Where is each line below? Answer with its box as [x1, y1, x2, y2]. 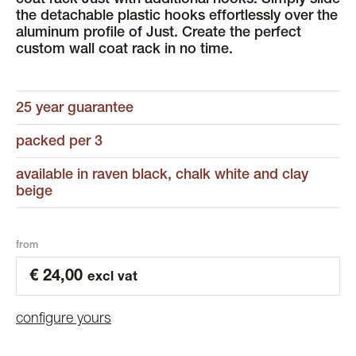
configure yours [16, 312, 111, 327]
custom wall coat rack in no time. [16, 43, 233, 58]
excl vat [87, 271, 137, 285]
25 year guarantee [16, 102, 133, 117]
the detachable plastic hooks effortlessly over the [16, 10, 338, 25]
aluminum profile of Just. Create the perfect [16, 26, 301, 41]
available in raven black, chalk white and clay [16, 168, 308, 184]
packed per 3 [16, 135, 103, 150]
